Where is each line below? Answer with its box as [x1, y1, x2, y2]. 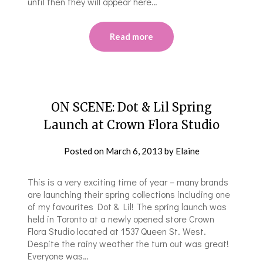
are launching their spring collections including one [28, 187, 231, 200]
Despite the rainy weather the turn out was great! [28, 237, 230, 249]
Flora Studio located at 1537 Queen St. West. [28, 224, 207, 237]
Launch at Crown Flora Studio [43, 117, 220, 132]
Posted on [63, 145, 106, 156]
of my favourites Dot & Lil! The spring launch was [28, 200, 227, 213]
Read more [110, 31, 153, 42]
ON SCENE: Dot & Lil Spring [51, 99, 212, 114]
